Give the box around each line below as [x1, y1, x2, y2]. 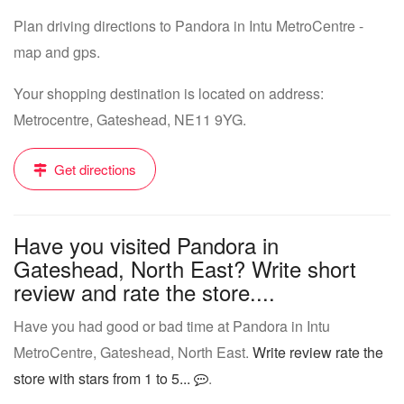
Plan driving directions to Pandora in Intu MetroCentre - [14, 15, 363, 36]
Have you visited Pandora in [14, 229, 279, 261]
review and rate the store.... [14, 276, 275, 308]
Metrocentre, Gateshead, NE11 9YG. [14, 109, 246, 130]
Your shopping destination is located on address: [14, 83, 324, 104]
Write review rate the [252, 342, 383, 363]
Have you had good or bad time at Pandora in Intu [14, 316, 330, 336]
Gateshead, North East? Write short [14, 252, 356, 284]
